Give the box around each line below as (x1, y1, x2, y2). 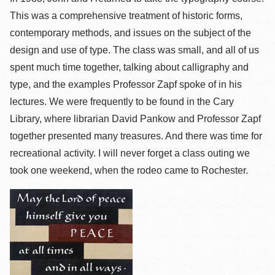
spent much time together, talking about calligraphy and (10, 62, 249, 72)
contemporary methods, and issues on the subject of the (10, 28, 251, 38)
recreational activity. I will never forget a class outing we (10, 148, 250, 158)
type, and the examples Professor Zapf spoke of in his (10, 79, 242, 90)
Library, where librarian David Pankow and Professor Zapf (10, 114, 261, 124)
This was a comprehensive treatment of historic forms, (10, 10, 242, 21)
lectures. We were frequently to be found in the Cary (10, 96, 234, 107)
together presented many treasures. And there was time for (10, 131, 262, 141)
